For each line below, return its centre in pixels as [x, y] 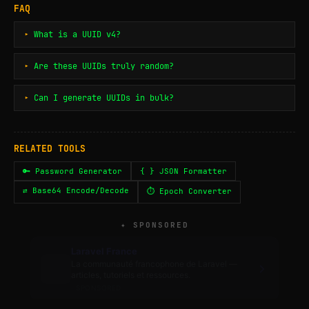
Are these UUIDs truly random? [104, 66]
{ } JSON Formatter [183, 171]
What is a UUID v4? [77, 34]
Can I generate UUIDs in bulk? [104, 98]
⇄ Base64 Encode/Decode [76, 190]
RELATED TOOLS [50, 149]
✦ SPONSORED [154, 225]
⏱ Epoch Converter [189, 191]
